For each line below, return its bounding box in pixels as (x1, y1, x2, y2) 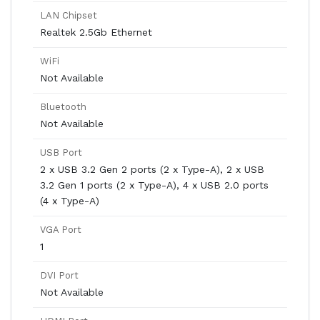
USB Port (40, 147, 82, 158)
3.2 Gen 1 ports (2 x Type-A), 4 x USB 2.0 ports (40, 179, 269, 191)
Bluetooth (40, 101, 86, 112)
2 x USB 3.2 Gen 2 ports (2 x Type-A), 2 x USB (40, 164, 264, 175)
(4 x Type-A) (40, 195, 99, 206)
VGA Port (40, 224, 81, 235)
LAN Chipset (40, 10, 97, 21)
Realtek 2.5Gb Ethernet (40, 26, 152, 38)
